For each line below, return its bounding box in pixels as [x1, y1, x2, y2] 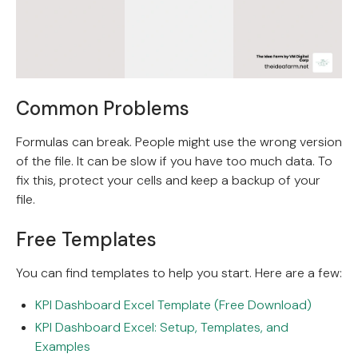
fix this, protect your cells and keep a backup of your [16, 171, 320, 189]
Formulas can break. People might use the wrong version [16, 133, 342, 150]
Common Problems [16, 95, 189, 121]
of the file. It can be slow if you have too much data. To [16, 152, 332, 169]
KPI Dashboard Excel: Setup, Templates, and [35, 318, 288, 336]
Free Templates [16, 226, 157, 252]
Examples [35, 337, 90, 355]
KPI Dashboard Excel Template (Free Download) [35, 296, 312, 313]
